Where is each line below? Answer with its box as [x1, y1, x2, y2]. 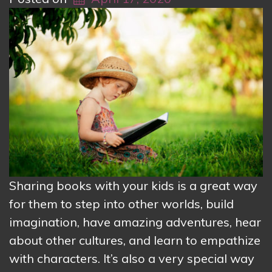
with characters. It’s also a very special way [9, 251, 254, 267]
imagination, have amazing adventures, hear [9, 214, 261, 230]
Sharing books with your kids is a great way [9, 178, 257, 194]
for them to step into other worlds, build [9, 196, 234, 212]
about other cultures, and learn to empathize [9, 233, 260, 248]
